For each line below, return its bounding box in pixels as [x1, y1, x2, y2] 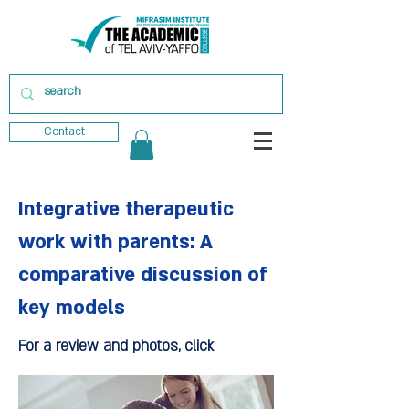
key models [18, 295, 125, 322]
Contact [43, 124, 85, 139]
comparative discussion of [18, 262, 267, 289]
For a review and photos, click [18, 336, 214, 357]
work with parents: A [18, 229, 213, 257]
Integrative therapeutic [18, 196, 234, 224]
